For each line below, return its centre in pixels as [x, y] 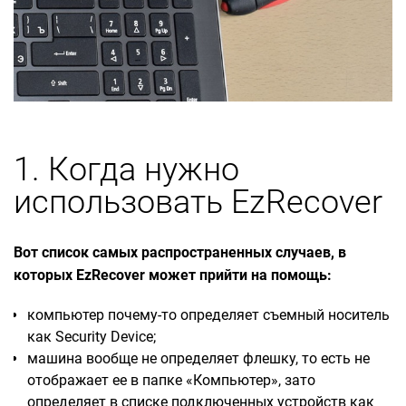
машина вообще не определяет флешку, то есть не [198, 358]
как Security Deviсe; [92, 336]
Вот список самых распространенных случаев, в [180, 252]
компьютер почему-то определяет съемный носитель [208, 314]
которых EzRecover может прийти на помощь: [173, 275]
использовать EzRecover [198, 202]
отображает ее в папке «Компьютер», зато [171, 380]
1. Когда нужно [126, 169]
